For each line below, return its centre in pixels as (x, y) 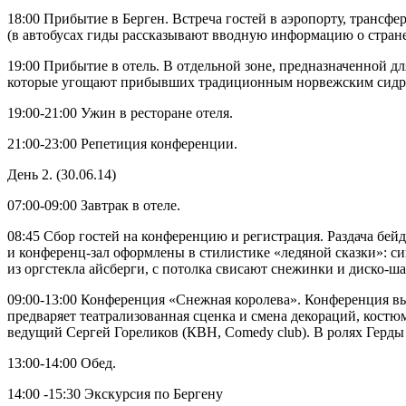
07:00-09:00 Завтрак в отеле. (94, 206)
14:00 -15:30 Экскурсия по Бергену (115, 394)
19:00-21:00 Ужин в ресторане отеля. (120, 113)
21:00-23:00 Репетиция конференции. (122, 144)
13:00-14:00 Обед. (62, 363)
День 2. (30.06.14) (62, 175)
